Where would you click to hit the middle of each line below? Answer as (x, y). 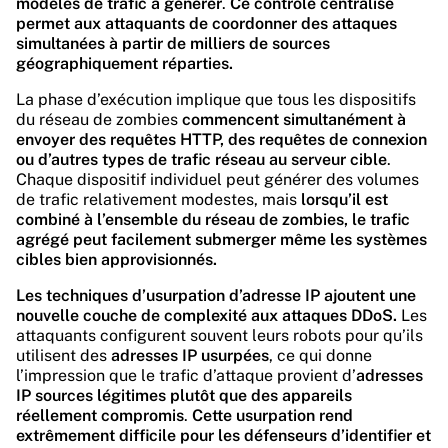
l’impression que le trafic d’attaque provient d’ (186, 375)
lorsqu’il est (344, 199)
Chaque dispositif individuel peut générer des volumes (217, 179)
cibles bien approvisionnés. (116, 259)
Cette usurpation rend (272, 415)
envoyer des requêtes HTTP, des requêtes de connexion (221, 139)
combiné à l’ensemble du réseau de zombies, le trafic (213, 219)
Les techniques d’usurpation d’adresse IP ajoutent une (216, 295)
